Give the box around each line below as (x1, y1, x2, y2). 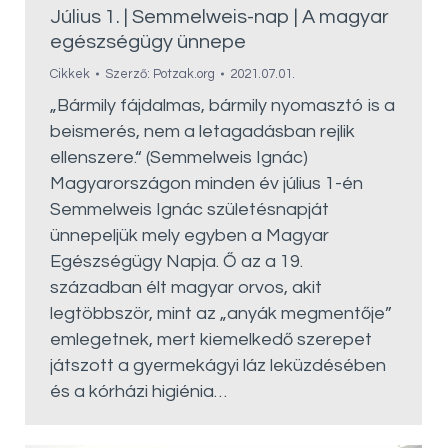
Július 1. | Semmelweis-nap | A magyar (50, 7, 389, 28)
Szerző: (105, 67, 153, 82)
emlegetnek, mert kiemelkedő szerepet (50, 330, 372, 350)
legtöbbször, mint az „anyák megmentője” (50, 304, 392, 324)
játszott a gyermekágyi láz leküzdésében (50, 356, 386, 376)
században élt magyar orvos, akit (50, 278, 322, 298)
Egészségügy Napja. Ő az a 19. (50, 252, 303, 272)
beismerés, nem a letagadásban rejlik (50, 122, 355, 142)
